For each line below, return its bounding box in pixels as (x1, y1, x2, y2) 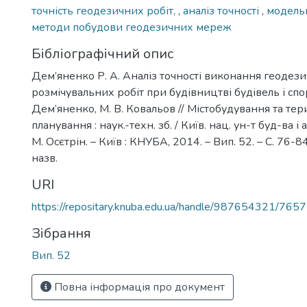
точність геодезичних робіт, (32, 3, 178, 19)
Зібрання (32, 224, 91, 243)
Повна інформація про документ (51, 280, 225, 295)
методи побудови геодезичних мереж (32, 20, 232, 35)
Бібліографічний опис (32, 45, 173, 63)
